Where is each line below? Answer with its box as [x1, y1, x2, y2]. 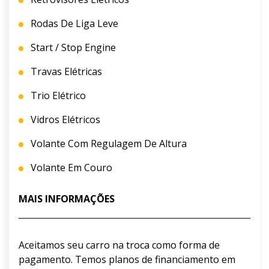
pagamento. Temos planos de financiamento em [19, 253, 235, 267]
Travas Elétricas [28, 65, 102, 79]
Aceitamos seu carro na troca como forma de [19, 238, 220, 252]
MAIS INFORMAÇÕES [19, 192, 115, 206]
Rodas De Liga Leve [28, 17, 118, 31]
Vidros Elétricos [28, 113, 100, 127]
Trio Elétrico [28, 89, 86, 103]
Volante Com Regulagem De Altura [28, 137, 187, 151]
